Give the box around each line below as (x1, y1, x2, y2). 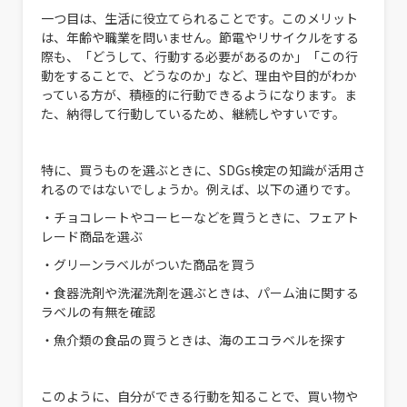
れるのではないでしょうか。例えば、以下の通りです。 (41, 179, 358, 198)
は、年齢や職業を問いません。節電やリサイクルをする (41, 27, 359, 46)
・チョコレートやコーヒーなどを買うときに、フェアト (41, 207, 359, 226)
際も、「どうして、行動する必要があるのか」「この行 (41, 46, 358, 65)
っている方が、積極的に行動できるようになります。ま (41, 84, 357, 104)
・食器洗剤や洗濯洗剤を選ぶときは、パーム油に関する (41, 283, 359, 302)
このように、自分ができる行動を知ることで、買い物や (41, 386, 358, 405)
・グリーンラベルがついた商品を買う (41, 254, 256, 273)
